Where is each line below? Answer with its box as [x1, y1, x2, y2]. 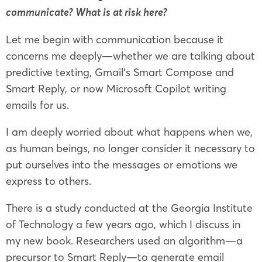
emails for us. [6, 98, 69, 112]
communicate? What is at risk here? [6, 8, 167, 19]
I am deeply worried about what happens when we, [6, 125, 253, 139]
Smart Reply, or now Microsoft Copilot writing [6, 82, 226, 96]
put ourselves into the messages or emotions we [6, 158, 237, 172]
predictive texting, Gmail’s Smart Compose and [6, 65, 234, 80]
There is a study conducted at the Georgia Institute [6, 201, 253, 215]
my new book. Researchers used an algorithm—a [6, 234, 243, 248]
